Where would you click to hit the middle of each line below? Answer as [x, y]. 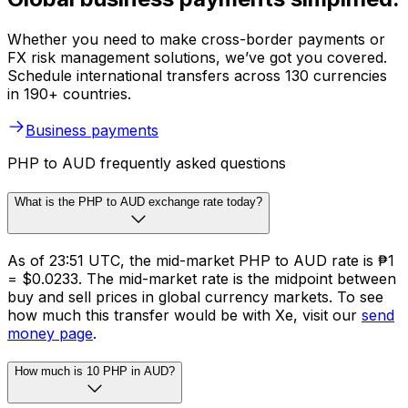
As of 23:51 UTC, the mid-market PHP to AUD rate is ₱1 [201, 260]
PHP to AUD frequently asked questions [147, 163]
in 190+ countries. [69, 94]
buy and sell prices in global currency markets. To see [195, 296]
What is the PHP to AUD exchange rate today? [138, 201]
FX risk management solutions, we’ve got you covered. [197, 58]
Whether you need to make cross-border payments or [196, 40]
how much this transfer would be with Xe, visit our [184, 315]
